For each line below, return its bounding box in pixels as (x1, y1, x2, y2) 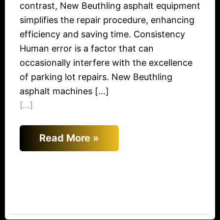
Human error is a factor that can (20, 43, 154, 54)
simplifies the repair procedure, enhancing (20, 14, 194, 25)
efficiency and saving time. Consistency (20, 28, 188, 39)
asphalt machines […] (20, 85, 109, 96)
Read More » (39, 132, 99, 144)
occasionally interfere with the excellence (20, 57, 192, 68)
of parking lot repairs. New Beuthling (20, 71, 172, 82)
